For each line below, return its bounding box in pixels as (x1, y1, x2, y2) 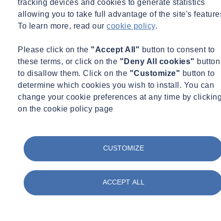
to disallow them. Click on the (18, 69, 130, 78)
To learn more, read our (18, 22, 107, 31)
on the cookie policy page (18, 105, 113, 113)
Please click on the (18, 45, 91, 54)
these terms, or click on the (18, 57, 120, 66)
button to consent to (140, 45, 215, 54)
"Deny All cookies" (119, 57, 195, 66)
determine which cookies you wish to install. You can (18, 81, 214, 90)
